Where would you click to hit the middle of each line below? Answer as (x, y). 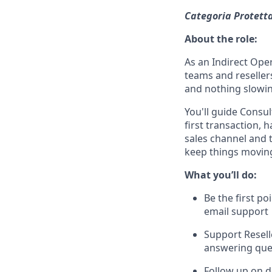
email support (236, 211)
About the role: (221, 39)
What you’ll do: (221, 175)
